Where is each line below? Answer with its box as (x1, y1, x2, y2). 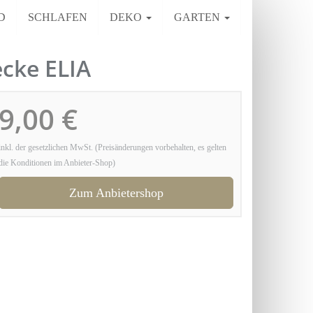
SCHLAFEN (28, 11, 87, 23)
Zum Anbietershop (68, 186, 163, 200)
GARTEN (174, 11, 223, 23)
